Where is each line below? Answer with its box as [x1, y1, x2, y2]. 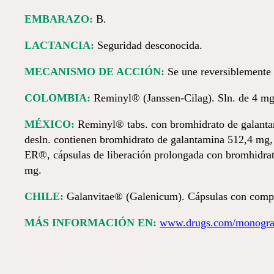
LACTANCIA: [24, 39, 94, 51]
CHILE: [24, 190, 64, 202]
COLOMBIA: [24, 92, 91, 104]
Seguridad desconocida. [94, 39, 202, 51]
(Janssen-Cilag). [143, 92, 215, 104]
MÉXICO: [24, 118, 75, 130]
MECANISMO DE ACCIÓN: [24, 65, 165, 78]
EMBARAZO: [24, 13, 93, 25]
